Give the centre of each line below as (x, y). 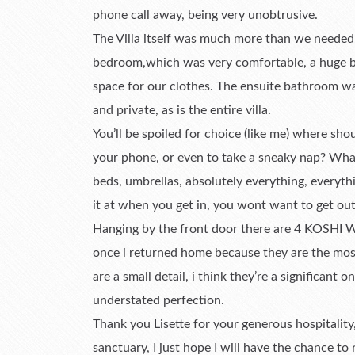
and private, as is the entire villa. (182, 110)
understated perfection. (158, 300)
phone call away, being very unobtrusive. (205, 15)
